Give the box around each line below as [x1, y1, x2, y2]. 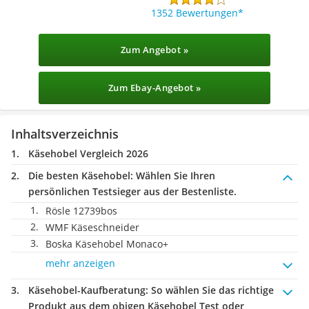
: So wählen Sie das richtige [146, 283, 274, 297]
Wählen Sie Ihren [133, 169, 215, 182]
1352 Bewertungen [151, 6, 239, 19]
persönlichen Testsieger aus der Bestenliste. [28, 185, 237, 198]
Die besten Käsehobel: [28, 169, 133, 182]
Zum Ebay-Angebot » [108, 81, 201, 94]
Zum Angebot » [120, 43, 189, 56]
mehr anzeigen [46, 257, 115, 270]
